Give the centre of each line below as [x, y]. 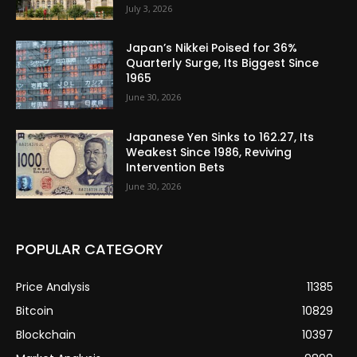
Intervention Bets [176, 168]
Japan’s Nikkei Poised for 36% [212, 48]
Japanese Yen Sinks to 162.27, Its [220, 137]
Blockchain [46, 334]
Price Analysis [53, 286]
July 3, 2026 [149, 8]
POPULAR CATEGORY [90, 249]
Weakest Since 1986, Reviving [209, 153]
